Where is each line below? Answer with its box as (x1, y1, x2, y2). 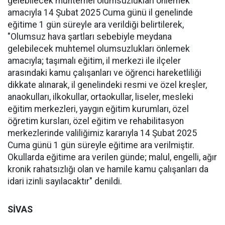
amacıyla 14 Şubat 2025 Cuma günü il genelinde (8, 8, 193, 18)
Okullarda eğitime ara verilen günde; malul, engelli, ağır (8, 152, 217, 162)
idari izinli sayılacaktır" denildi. (8, 176, 122, 186)
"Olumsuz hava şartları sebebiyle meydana (8, 32, 172, 42)
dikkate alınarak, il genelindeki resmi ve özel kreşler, (8, 80, 207, 90)
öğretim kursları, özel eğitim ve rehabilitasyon (8, 116, 184, 126)
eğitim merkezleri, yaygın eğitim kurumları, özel (8, 104, 189, 114)
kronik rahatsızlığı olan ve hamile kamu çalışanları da (8, 164, 208, 174)
